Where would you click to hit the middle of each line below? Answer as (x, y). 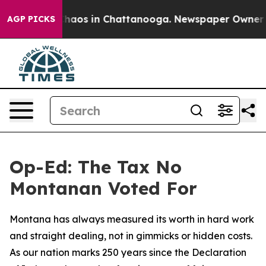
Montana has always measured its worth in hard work (132, 219)
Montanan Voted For (103, 188)
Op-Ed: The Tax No (96, 167)
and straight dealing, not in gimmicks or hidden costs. (131, 236)
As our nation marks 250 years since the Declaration (128, 252)
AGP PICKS (31, 19)
